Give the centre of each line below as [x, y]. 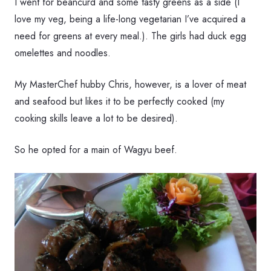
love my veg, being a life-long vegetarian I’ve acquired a [130, 19]
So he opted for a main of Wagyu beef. [96, 149]
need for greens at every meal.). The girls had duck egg [130, 36]
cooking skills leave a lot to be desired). [96, 118]
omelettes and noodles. [63, 53]
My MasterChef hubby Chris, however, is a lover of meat [130, 84]
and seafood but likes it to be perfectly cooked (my [119, 101]
